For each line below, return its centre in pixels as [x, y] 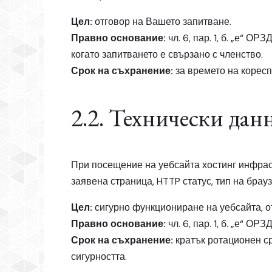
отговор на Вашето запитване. [162, 21]
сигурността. [99, 256]
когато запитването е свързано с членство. [167, 54]
